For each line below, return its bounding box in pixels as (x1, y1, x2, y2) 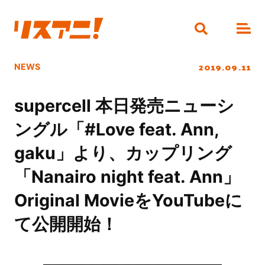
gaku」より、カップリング (14, 143, 232, 164)
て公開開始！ (14, 214, 118, 235)
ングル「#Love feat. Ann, (14, 119, 219, 140)
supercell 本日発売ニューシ (14, 95, 234, 117)
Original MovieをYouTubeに (14, 190, 243, 211)
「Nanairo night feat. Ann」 (14, 166, 240, 188)
